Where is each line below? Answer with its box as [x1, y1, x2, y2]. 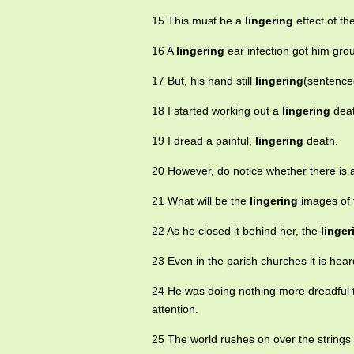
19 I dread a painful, [152, 134, 255, 148]
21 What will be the [152, 194, 250, 208]
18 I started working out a [152, 104, 282, 118]
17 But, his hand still [152, 74, 255, 88]
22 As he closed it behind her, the [152, 224, 321, 238]
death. [303, 134, 338, 148]
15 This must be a [152, 14, 245, 28]
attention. [152, 303, 198, 316]
